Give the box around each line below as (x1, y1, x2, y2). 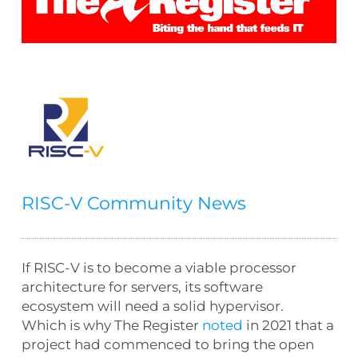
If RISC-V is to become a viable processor (21, 260, 296, 276)
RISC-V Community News (21, 193, 246, 215)
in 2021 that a (242, 317, 334, 334)
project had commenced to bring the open (21, 336, 314, 353)
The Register (113, 317, 199, 334)
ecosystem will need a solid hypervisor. (21, 298, 284, 315)
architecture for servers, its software (21, 279, 263, 296)
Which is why (21, 317, 114, 334)
